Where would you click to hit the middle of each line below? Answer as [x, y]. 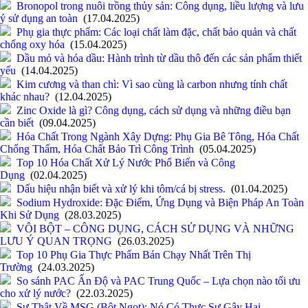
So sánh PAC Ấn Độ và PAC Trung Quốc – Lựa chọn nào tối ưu [158, 281]
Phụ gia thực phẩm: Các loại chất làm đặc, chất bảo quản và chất [156, 32]
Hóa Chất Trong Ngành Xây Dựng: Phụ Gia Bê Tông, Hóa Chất [158, 137]
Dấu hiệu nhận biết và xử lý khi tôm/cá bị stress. [121, 189]
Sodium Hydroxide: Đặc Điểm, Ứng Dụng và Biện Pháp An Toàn [160, 203]
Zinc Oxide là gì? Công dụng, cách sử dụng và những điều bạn [154, 111]
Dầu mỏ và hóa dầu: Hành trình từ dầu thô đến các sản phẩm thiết [159, 58]
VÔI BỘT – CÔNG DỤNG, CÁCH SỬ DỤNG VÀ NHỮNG [155, 229]
